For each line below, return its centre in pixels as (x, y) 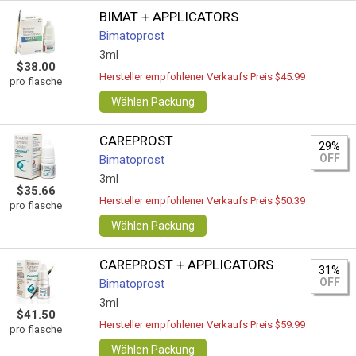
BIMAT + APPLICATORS (169, 17)
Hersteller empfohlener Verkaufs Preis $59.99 (203, 325)
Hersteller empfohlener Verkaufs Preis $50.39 (203, 201)
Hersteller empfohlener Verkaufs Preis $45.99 (203, 77)
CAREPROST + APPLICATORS (187, 265)
